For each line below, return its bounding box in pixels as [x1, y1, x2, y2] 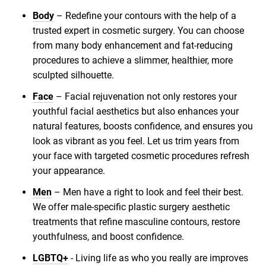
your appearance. [33, 165, 105, 177]
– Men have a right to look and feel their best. [52, 186, 243, 198]
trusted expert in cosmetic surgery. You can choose [33, 25, 244, 37]
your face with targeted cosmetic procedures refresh [33, 150, 249, 162]
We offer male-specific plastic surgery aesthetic [33, 201, 230, 213]
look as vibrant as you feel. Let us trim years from [33, 135, 239, 147]
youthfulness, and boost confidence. [33, 231, 184, 243]
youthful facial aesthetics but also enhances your [33, 106, 239, 118]
